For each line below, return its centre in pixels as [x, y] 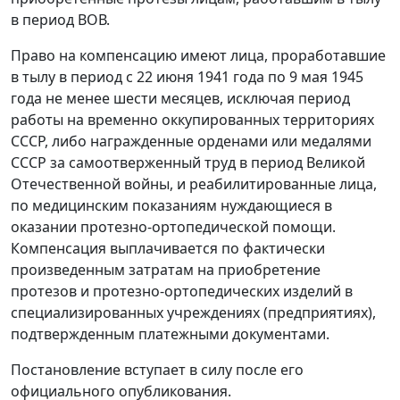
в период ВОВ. [60, 19]
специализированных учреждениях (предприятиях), [193, 312]
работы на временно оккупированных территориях [192, 119]
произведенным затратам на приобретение [166, 269]
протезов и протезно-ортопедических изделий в [182, 291]
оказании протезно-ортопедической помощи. [173, 226]
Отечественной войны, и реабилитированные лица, [194, 183]
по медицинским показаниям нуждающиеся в [171, 205]
